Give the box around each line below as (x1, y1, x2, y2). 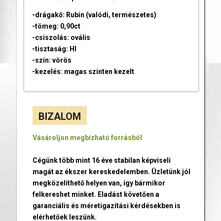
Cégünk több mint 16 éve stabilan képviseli (32, 156, 171, 165)
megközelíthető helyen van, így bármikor (32, 179, 165, 187)
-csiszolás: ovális (32, 34, 90, 42)
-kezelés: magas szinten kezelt (32, 68, 134, 76)
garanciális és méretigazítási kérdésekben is (32, 202, 181, 210)
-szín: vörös (32, 56, 72, 65)
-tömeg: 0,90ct (32, 22, 80, 31)
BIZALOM (38, 110, 81, 123)
